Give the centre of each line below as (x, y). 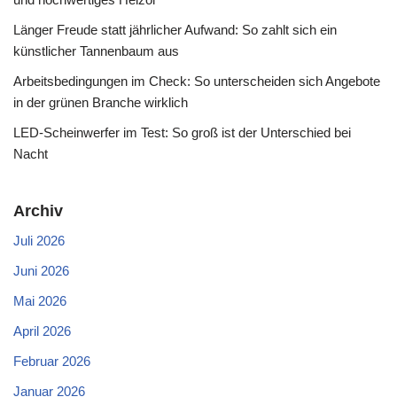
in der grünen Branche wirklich (101, 103)
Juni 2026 (41, 271)
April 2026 (42, 331)
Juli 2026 (39, 241)
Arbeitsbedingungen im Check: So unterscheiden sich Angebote (197, 82)
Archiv (38, 211)
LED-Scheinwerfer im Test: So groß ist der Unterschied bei (182, 133)
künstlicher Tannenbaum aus (96, 51)
